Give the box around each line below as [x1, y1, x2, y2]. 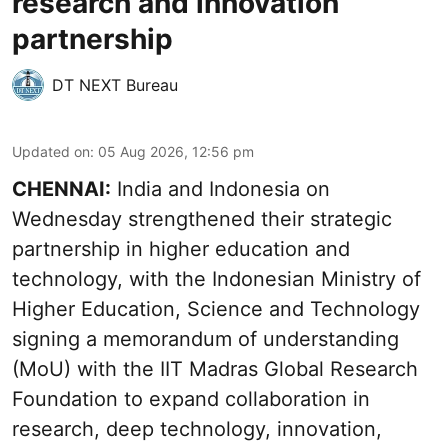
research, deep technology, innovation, [12, 417, 382, 442]
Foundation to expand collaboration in [12, 387, 370, 412]
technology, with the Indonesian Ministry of [12, 267, 421, 292]
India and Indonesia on [111, 177, 330, 202]
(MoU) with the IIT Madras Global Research [12, 357, 418, 382]
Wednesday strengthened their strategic [12, 207, 392, 232]
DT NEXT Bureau [52, 75, 178, 96]
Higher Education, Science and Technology [12, 297, 420, 322]
